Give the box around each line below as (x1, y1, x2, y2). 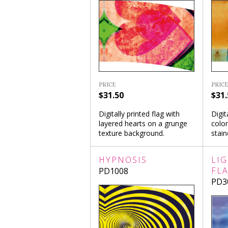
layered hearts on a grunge (98, 118, 187, 128)
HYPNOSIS (98, 154, 147, 165)
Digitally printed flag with (98, 108, 180, 119)
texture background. (98, 128, 164, 138)
